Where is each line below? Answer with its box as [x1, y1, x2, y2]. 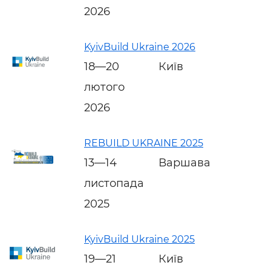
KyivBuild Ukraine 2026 [84, 41, 195, 53]
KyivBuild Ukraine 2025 [84, 233, 195, 245]
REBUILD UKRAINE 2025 [84, 137, 203, 149]
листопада [84, 176, 144, 190]
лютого [84, 80, 125, 94]
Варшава [158, 155, 211, 169]
